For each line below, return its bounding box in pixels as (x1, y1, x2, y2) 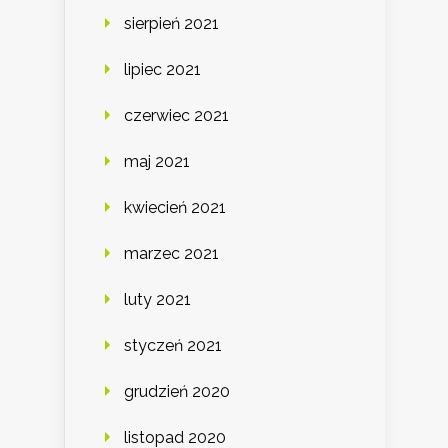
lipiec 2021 (124, 60, 201, 80)
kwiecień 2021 (124, 198, 226, 218)
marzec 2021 (124, 244, 219, 264)
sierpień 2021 (124, 14, 219, 34)
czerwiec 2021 (124, 106, 229, 126)
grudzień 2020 (124, 382, 230, 402)
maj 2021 (124, 152, 190, 172)
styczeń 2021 (124, 336, 222, 356)
